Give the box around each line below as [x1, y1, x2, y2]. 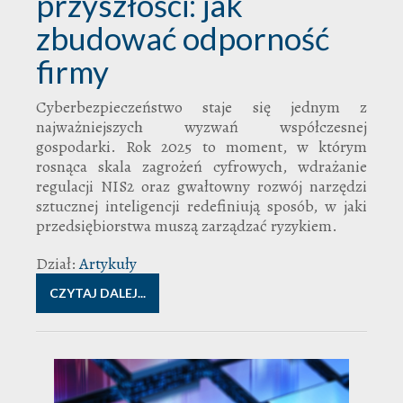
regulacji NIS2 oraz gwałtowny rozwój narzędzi [36, 175, 367, 197]
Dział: [36, 252, 76, 274]
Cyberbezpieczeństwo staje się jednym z [36, 95, 367, 118]
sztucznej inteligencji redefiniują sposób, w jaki [36, 194, 367, 217]
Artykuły [79, 252, 137, 274]
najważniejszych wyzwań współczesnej [36, 115, 367, 138]
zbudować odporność [36, 18, 329, 57]
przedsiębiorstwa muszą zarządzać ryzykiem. [36, 214, 345, 237]
